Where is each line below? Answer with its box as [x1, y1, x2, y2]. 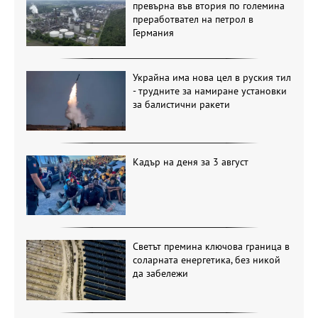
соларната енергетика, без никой [132, 253, 280, 267]
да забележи [132, 267, 188, 280]
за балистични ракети [132, 97, 230, 111]
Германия [132, 26, 174, 40]
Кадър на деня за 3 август [132, 155, 248, 169]
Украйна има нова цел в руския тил [132, 70, 291, 84]
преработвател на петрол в [132, 13, 253, 26]
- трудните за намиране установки [132, 84, 287, 97]
